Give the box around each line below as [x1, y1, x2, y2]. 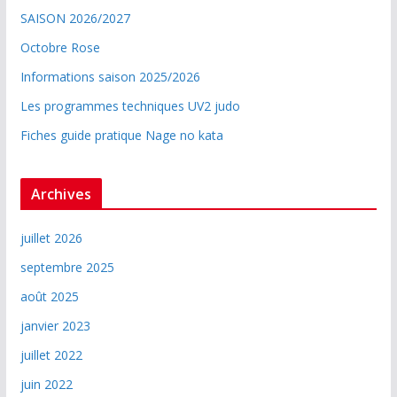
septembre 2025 [19, 258, 114, 276]
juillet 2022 [19, 346, 82, 363]
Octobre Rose [19, 38, 100, 56]
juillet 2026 [19, 229, 82, 246]
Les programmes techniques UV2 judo [19, 97, 240, 114]
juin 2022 [19, 375, 73, 393]
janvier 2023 [19, 316, 90, 334]
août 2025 [19, 287, 79, 305]
